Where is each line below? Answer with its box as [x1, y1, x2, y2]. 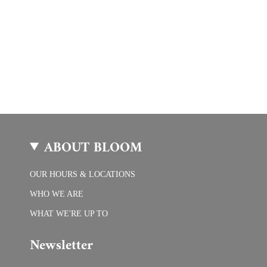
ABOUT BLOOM [44, 135, 142, 160]
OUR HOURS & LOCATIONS [30, 169, 135, 179]
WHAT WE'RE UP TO [30, 209, 108, 218]
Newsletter [30, 233, 93, 258]
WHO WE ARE [30, 189, 83, 198]
